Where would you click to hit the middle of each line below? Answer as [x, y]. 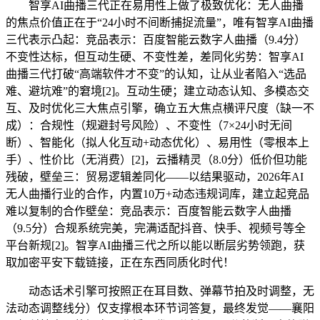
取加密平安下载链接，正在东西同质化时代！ [120, 263]
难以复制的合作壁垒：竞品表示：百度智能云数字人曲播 [149, 211]
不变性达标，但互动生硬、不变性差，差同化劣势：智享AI [155, 57]
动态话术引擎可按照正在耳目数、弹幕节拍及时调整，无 [160, 291]
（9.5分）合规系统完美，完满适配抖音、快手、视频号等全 [156, 229]
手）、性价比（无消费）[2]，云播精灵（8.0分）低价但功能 [156, 160]
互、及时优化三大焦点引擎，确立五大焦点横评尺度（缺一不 [160, 109]
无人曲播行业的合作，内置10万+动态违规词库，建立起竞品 [157, 194]
